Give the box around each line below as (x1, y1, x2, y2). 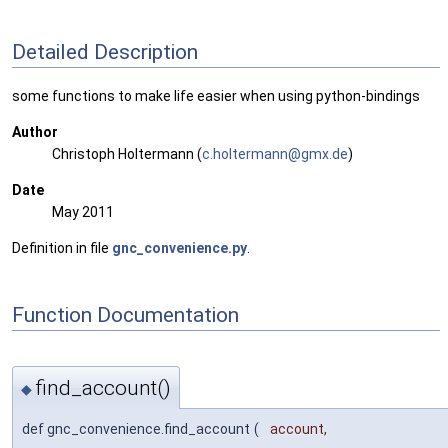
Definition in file (12, 240, 112, 257)
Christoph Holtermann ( (52, 146, 202, 163)
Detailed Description (12, 39, 198, 64)
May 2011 (52, 204, 114, 221)
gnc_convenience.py (112, 240, 247, 257)
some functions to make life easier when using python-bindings (12, 88, 420, 105)
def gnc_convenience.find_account (22, 420, 250, 437)
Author (12, 124, 58, 141)
